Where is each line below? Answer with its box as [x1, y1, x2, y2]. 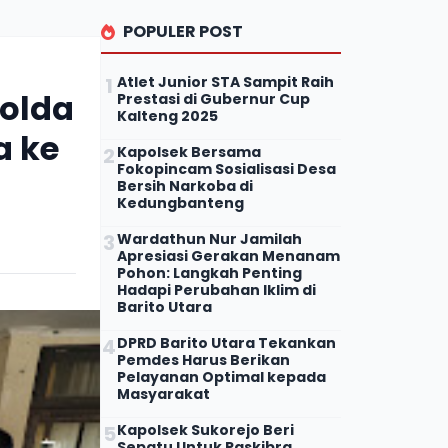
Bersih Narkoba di [117, 175, 253, 196]
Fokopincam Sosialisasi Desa [117, 158, 336, 179]
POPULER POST [123, 19, 243, 43]
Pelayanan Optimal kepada [117, 366, 326, 387]
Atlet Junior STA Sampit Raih [117, 71, 334, 92]
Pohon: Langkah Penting [117, 262, 302, 283]
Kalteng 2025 [117, 105, 218, 126]
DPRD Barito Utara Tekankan [117, 332, 336, 353]
